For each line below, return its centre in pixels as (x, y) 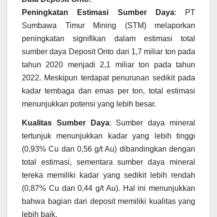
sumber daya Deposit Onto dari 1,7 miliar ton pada (108, 51)
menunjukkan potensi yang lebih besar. (89, 104)
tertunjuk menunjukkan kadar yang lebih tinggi (108, 136)
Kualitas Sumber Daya (66, 123)
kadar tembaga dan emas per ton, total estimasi (108, 91)
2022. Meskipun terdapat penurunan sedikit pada (108, 77)
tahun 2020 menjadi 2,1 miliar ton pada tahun (108, 64)
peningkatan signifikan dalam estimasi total (108, 38)
